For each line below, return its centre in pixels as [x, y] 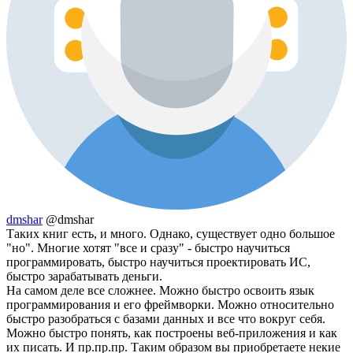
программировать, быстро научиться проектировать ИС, [158, 262]
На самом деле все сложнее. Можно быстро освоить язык [160, 291]
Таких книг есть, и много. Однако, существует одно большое [171, 234]
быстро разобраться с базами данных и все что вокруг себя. [166, 319]
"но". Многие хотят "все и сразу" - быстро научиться [148, 248]
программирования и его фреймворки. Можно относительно [170, 305]
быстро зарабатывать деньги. [84, 277]
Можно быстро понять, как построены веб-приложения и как [172, 333]
